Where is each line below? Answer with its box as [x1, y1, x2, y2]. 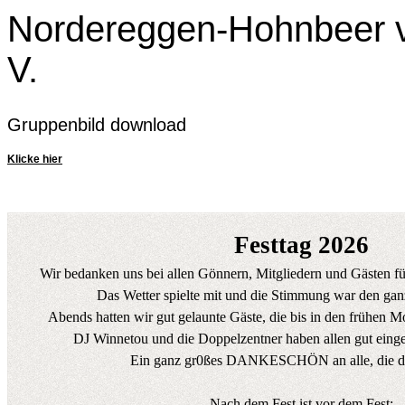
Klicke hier [7, 153, 62, 165]
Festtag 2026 [233, 231, 369, 259]
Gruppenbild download [7, 115, 186, 135]
